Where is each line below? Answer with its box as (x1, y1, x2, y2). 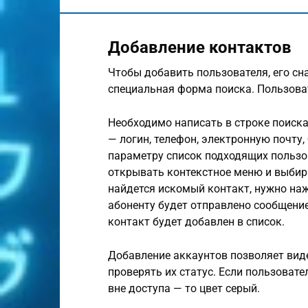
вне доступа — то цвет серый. (108, 282, 260, 295)
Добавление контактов (108, 38, 291, 57)
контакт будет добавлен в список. (108, 215, 285, 228)
